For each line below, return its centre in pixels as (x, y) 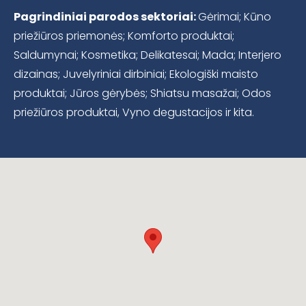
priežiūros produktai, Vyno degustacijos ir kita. (134, 113)
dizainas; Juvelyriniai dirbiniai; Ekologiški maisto (136, 74)
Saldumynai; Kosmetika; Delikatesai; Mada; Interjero (148, 55)
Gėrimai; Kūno (235, 17)
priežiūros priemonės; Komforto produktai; (124, 36)
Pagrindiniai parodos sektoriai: (106, 17)
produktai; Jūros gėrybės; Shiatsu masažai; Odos (142, 94)
